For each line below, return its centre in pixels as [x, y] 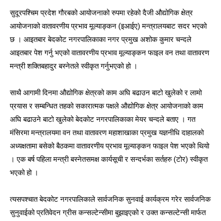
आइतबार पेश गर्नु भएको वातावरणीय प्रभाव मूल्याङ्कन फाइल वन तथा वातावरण [110, 53]
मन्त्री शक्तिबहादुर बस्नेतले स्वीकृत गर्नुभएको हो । [74, 66]
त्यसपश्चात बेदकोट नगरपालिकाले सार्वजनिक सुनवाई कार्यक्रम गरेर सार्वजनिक [110, 200]
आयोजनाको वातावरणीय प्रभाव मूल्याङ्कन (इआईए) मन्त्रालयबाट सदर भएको [108, 26]
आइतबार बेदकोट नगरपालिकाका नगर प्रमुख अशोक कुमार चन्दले [108, 40]
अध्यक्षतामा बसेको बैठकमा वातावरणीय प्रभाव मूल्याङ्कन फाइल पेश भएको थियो [110, 146]
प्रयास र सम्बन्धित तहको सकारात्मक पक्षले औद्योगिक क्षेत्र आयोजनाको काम [107, 106]
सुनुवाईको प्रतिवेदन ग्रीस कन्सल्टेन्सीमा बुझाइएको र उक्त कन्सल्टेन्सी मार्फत [108, 213]
